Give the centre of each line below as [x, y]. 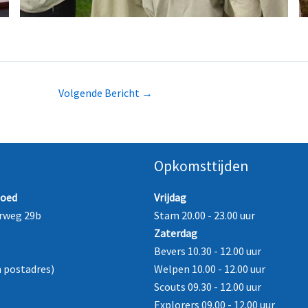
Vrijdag [170, 198]
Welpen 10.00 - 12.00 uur [210, 269]
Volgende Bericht [100, 93]
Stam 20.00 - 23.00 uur [205, 216]
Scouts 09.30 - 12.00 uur [208, 287]
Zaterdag [176, 233]
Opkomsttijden [201, 166]
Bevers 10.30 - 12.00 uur [208, 251]
